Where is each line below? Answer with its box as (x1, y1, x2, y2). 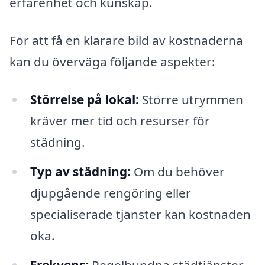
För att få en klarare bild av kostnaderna (9, 32, 243, 49)
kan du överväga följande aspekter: (9, 53, 215, 70)
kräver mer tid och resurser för (30, 112, 210, 129)
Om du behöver (130, 163, 225, 180)
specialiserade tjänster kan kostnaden (30, 205, 251, 222)
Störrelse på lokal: (30, 91, 139, 108)
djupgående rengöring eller (30, 184, 191, 201)
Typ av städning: (30, 163, 131, 180)
